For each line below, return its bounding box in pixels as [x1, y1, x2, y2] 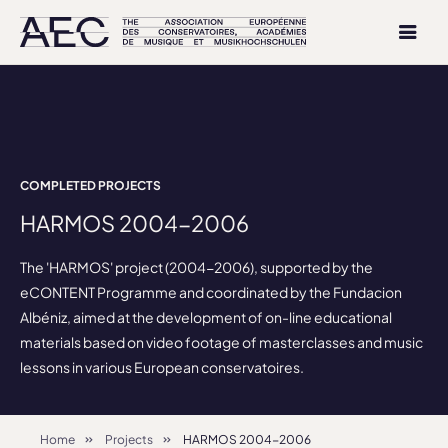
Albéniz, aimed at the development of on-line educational [20, 308, 392, 326]
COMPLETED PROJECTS [20, 178, 161, 193]
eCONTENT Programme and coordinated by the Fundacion [20, 283, 402, 301]
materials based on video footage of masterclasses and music [20, 333, 423, 351]
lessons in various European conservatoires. [20, 358, 304, 376]
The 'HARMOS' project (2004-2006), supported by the [20, 258, 373, 276]
